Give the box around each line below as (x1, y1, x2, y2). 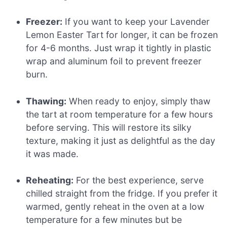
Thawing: (26, 95, 67, 106)
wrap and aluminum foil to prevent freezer (26, 56, 202, 67)
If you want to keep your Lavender (62, 16, 210, 27)
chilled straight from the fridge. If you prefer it (26, 188, 218, 199)
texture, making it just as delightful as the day (26, 135, 216, 146)
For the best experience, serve (73, 175, 204, 186)
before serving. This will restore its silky (26, 122, 192, 133)
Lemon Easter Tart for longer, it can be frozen (26, 29, 218, 41)
